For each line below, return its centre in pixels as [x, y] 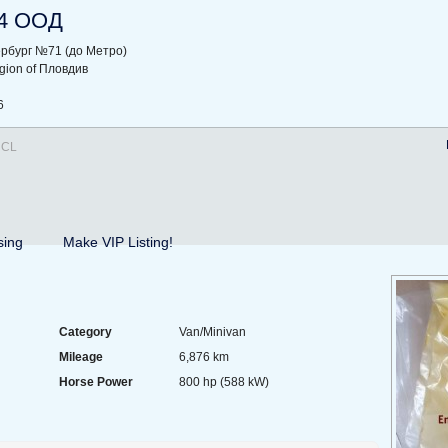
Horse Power [96, 381]
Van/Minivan [212, 331]
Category [85, 331]
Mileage [81, 356]
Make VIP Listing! [118, 241]
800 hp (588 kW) [224, 381]
